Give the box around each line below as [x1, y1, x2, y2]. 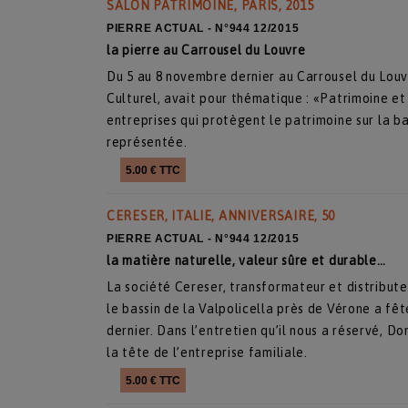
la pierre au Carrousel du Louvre [107, 43, 306, 57]
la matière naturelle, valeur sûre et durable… [107, 253, 386, 268]
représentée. [107, 135, 188, 149]
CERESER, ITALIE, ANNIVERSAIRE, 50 [107, 209, 336, 223]
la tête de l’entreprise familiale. [107, 345, 308, 360]
